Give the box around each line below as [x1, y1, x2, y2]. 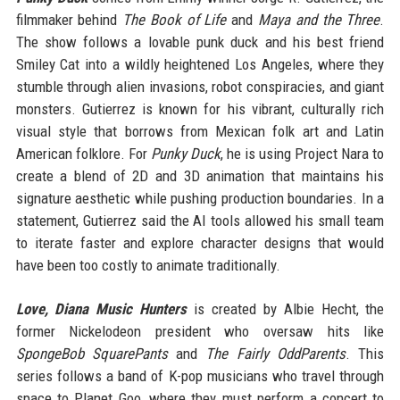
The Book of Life [122, 10, 227, 29]
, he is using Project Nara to [220, 144, 385, 162]
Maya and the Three [258, 10, 380, 29]
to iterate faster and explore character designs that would [15, 233, 385, 252]
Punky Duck [150, 144, 221, 162]
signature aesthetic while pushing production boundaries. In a [15, 188, 385, 207]
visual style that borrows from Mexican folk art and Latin [15, 121, 385, 140]
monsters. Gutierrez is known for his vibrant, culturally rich [15, 99, 385, 118]
